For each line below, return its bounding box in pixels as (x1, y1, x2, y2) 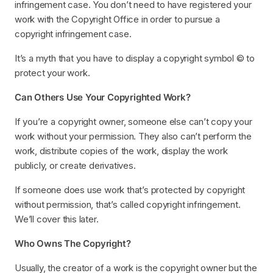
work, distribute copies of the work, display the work (15, 144, 228, 157)
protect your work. (15, 66, 90, 79)
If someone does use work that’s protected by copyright (15, 183, 246, 196)
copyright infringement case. (15, 27, 132, 40)
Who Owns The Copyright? (15, 237, 131, 249)
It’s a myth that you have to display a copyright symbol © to (15, 52, 255, 64)
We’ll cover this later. (15, 213, 99, 225)
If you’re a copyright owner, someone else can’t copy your (15, 115, 252, 127)
